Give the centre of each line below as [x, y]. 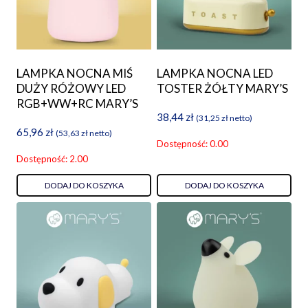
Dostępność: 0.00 [192, 144]
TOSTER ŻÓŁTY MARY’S [222, 89]
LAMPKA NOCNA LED [215, 74]
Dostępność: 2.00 [52, 159]
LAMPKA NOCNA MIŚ [75, 74]
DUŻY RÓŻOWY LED [71, 89]
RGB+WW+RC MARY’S [77, 104]
